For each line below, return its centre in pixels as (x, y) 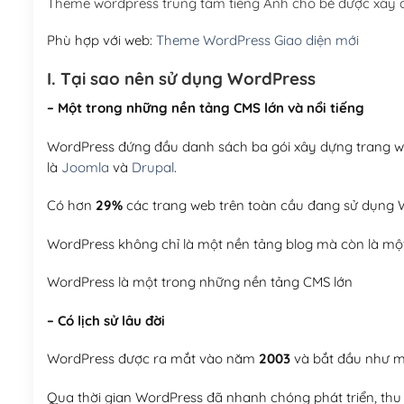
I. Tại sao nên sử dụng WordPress (181, 78)
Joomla (85, 167)
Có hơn (71, 206)
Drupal (152, 167)
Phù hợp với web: (101, 41)
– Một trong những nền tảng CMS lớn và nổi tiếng (205, 108)
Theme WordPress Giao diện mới (257, 41)
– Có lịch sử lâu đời (106, 320)
